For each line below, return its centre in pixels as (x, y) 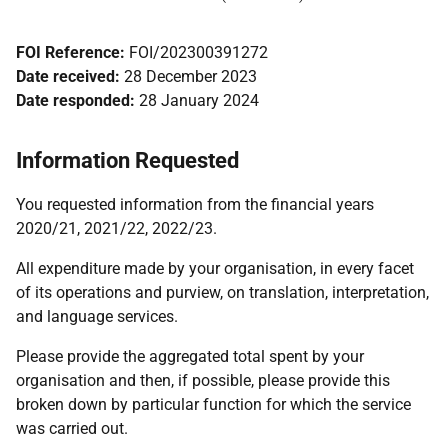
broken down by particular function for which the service (213, 404)
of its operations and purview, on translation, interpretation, (222, 292)
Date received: (70, 76)
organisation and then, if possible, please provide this (203, 380)
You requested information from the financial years (195, 204)
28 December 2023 (190, 76)
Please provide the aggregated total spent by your (190, 356)
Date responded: (77, 100)
